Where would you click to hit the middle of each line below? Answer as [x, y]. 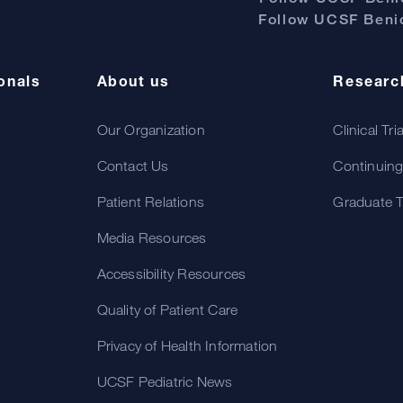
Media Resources [152, 237]
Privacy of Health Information [187, 345]
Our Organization [151, 130]
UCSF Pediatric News [165, 381]
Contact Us [133, 166]
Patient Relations [150, 201]
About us [133, 81]
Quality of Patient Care [167, 309]
